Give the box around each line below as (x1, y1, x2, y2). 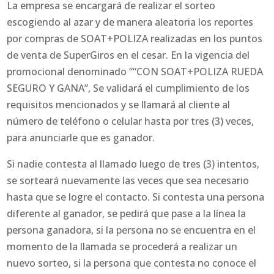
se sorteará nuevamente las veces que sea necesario (7, 174, 250, 188)
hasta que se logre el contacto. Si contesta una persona (7, 190, 265, 204)
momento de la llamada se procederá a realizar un (7, 240, 238, 254)
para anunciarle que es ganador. (7, 131, 155, 145)
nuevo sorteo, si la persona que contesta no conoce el (7, 256, 257, 270)
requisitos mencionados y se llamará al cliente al (7, 98, 231, 112)
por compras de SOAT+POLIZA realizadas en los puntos (7, 32, 263, 46)
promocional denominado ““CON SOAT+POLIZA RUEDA (7, 65, 264, 79)
